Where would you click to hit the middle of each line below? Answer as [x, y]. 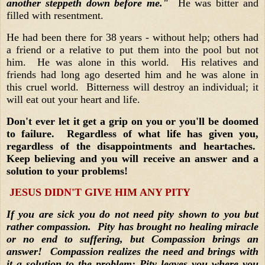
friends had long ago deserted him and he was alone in [132, 74]
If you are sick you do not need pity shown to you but [132, 214]
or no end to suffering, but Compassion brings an [132, 239]
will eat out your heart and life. [75, 99]
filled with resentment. [58, 15]
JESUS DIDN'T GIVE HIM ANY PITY [98, 193]
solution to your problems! [67, 171]
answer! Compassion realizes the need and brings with [132, 252]
